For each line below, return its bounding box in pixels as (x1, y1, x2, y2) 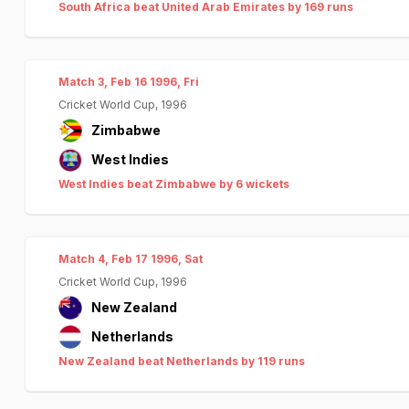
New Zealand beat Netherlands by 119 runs (58, 354, 305, 368)
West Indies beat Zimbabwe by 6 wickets (58, 177, 289, 191)
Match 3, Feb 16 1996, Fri (58, 75, 199, 89)
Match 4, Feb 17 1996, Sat (58, 252, 203, 266)
